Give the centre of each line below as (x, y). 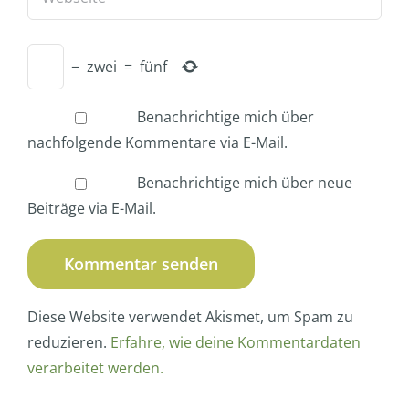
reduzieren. (69, 342)
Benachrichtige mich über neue (244, 182)
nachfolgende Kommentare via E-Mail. (157, 142)
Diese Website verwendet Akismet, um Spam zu (190, 316)
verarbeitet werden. (95, 367)
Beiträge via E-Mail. (92, 208)
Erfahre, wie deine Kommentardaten (236, 342)
